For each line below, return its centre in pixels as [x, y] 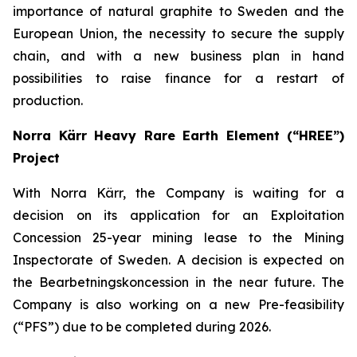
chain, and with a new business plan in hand [178, 56]
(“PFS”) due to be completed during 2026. [142, 327]
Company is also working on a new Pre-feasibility [178, 304]
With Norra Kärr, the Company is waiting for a [178, 193]
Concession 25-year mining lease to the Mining [178, 237]
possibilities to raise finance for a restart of [178, 78]
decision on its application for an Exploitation [178, 215]
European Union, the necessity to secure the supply [178, 33]
